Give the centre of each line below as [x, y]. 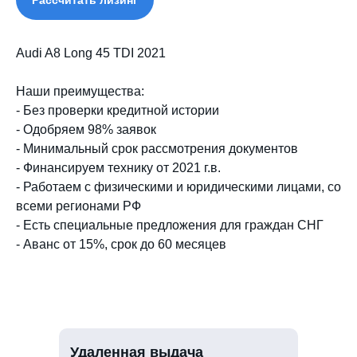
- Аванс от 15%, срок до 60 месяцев [121, 244]
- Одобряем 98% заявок [86, 129]
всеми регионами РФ [78, 206]
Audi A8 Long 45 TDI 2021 [91, 53]
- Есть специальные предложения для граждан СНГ [170, 225]
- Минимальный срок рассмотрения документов [157, 148]
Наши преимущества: [80, 91]
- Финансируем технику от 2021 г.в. [118, 167]
